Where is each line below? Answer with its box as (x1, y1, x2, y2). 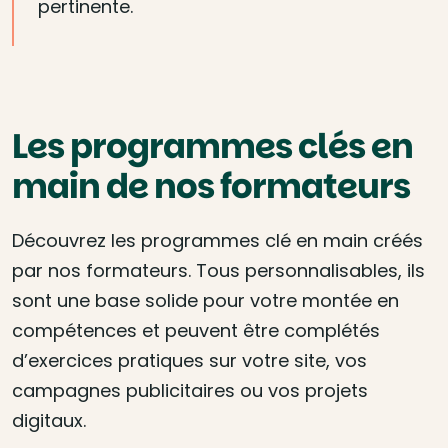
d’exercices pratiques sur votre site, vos (12, 348, 367, 373)
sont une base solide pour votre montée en (12, 288, 399, 313)
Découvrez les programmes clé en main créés (12, 228, 423, 253)
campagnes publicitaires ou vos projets (12, 378, 368, 403)
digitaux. (12, 408, 86, 433)
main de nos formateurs (12, 162, 410, 210)
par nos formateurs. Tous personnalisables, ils (12, 258, 425, 283)
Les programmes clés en (12, 122, 413, 170)
